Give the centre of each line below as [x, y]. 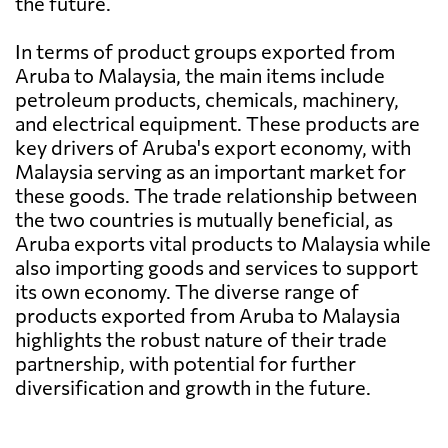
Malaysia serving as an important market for [210, 171]
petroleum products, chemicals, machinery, [207, 99]
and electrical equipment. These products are [217, 123]
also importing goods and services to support [216, 267]
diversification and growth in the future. [193, 387]
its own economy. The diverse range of [187, 291]
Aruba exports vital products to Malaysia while [223, 243]
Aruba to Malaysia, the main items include [200, 75]
